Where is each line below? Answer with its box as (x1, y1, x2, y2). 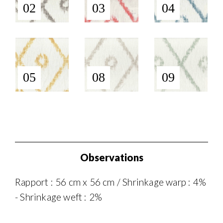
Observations (80, 151, 143, 163)
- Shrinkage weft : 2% (15, 191, 103, 203)
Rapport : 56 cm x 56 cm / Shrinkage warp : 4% (15, 176, 207, 188)
